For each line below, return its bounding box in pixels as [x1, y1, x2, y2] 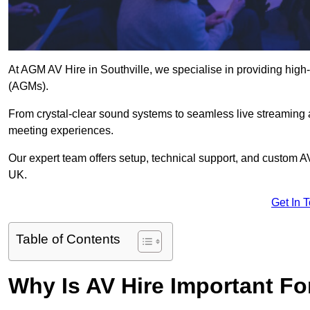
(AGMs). [8, 80, 48, 93]
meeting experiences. [8, 125, 113, 137]
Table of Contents [16, 232, 120, 247]
